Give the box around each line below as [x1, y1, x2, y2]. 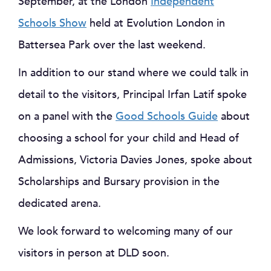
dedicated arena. [18, 196, 101, 211]
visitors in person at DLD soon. [18, 246, 169, 261]
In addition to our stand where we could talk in [18, 65, 249, 80]
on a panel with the [18, 109, 116, 124]
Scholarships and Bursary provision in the [18, 174, 220, 189]
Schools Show [18, 16, 87, 31]
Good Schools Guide [116, 109, 218, 124]
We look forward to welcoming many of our [18, 224, 233, 239]
